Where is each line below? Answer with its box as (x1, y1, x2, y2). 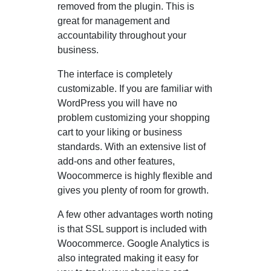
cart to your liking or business (57, 126, 182, 137)
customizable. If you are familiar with (57, 83, 212, 94)
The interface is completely (57, 68, 172, 79)
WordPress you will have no (57, 97, 177, 108)
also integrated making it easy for (57, 252, 198, 263)
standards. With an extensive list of (57, 141, 206, 152)
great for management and (57, 15, 170, 26)
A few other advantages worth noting (57, 209, 213, 220)
